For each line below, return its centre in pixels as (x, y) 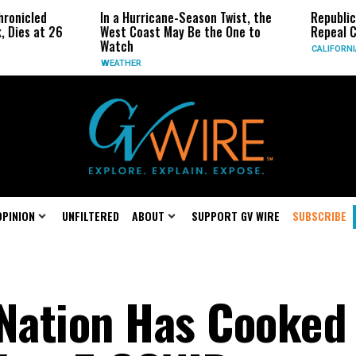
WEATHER (114, 63)
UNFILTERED (91, 216)
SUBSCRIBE (319, 216)
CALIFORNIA (329, 49)
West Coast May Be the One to (174, 32)
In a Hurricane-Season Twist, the (179, 17)
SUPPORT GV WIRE (236, 216)
